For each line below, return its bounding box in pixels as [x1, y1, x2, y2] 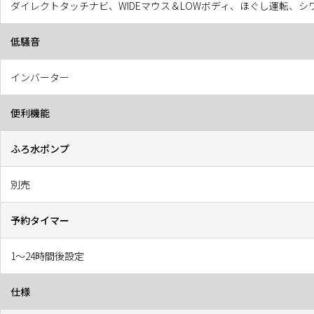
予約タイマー [11, 212, 69, 227]
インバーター [11, 69, 69, 84]
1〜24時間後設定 [11, 248, 84, 263]
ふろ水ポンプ [11, 141, 69, 156]
